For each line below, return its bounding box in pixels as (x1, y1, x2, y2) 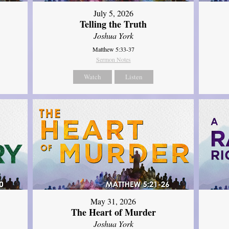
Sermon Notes (96, 55, 131, 63)
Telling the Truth (80, 17, 147, 31)
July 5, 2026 (93, 7, 133, 18)
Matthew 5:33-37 (92, 44, 134, 53)
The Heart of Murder (71, 205, 156, 219)
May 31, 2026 (90, 196, 136, 207)
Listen (125, 72, 143, 81)
